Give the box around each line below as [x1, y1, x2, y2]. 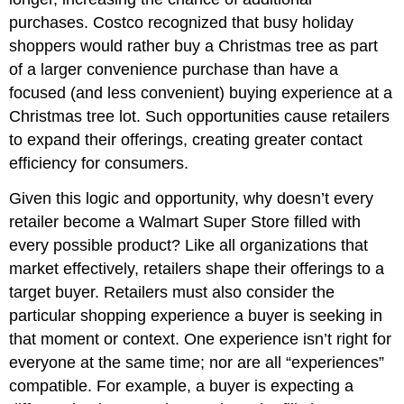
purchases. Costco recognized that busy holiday [9, 13, 354, 32]
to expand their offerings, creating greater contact [9, 130, 363, 149]
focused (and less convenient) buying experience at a [9, 83, 393, 102]
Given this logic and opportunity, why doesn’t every [9, 188, 374, 207]
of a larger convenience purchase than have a [9, 60, 339, 78]
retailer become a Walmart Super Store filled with [9, 212, 362, 231]
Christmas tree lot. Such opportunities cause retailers [9, 106, 390, 125]
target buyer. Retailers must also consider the [9, 282, 335, 301]
